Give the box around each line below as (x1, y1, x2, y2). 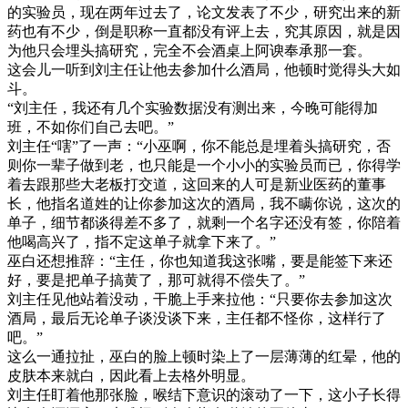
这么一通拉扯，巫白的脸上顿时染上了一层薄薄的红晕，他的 (7, 348, 401, 364)
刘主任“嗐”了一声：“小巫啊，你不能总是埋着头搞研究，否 (7, 138, 391, 154)
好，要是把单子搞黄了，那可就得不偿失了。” (7, 271, 305, 288)
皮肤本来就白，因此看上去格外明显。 (7, 367, 255, 383)
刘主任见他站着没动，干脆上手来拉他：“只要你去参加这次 (7, 291, 393, 307)
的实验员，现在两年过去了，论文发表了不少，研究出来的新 (7, 4, 401, 20)
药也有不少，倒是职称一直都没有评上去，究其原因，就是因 (7, 23, 401, 39)
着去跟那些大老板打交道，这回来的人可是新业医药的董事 (7, 176, 386, 192)
